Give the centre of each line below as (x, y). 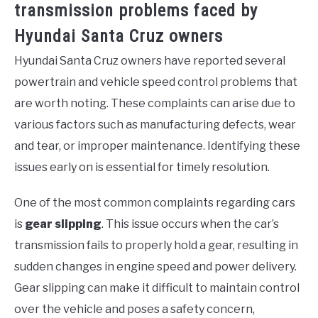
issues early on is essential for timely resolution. (142, 167)
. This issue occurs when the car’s (190, 224)
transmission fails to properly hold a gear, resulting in (156, 245)
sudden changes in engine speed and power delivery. (155, 266)
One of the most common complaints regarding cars (155, 202)
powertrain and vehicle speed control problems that (156, 82)
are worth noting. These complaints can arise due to (155, 103)
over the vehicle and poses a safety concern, (135, 309)
